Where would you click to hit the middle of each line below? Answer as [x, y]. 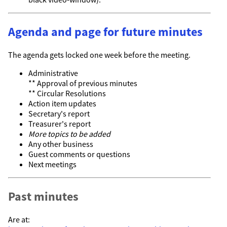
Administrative [53, 73]
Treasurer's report [60, 124]
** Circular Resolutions [67, 93]
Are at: [19, 219]
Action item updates [62, 104]
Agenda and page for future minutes [105, 32]
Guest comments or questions [79, 154]
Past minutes [43, 196]
